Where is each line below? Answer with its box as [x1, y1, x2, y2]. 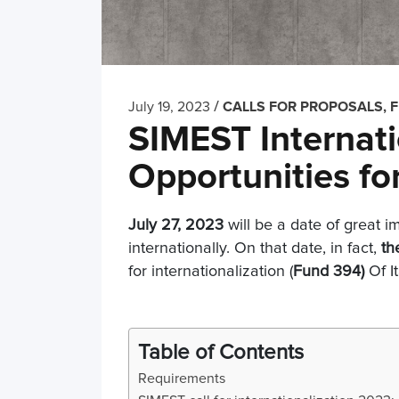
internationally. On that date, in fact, [128, 240, 381, 256]
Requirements [138, 371, 225, 386]
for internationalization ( [128, 264, 293, 280]
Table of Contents [138, 342, 304, 363]
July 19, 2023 [128, 100, 210, 114]
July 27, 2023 [128, 217, 224, 233]
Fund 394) [293, 264, 369, 280]
